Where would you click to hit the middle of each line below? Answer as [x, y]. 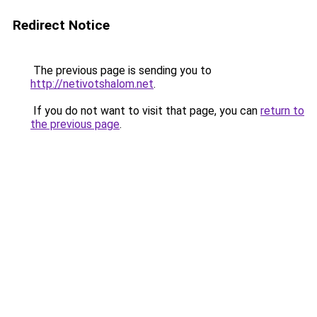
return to [282, 111]
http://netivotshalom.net [92, 84]
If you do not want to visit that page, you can [145, 111]
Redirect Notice [61, 25]
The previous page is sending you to [121, 70]
